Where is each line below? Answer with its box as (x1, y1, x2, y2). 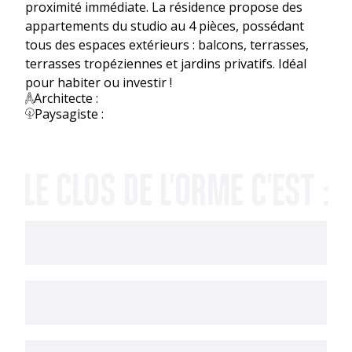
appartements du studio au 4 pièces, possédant (25, 16, 304, 35)
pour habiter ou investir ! (25, 73, 172, 91)
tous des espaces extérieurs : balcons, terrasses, (25, 35, 309, 53)
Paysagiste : (35, 104, 104, 123)
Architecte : (34, 89, 98, 107)
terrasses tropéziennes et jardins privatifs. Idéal (25, 54, 306, 72)
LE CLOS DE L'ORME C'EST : (24, 166, 328, 212)
